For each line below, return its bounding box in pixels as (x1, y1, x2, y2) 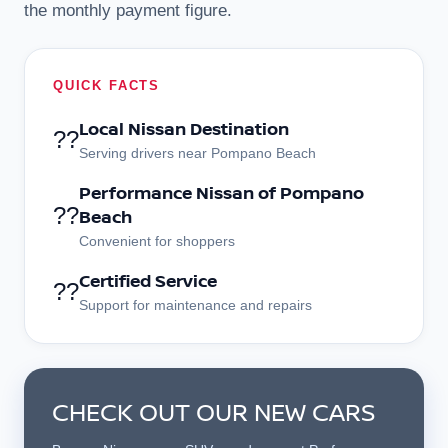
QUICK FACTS (53, 77, 161, 93)
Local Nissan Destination (79, 116, 289, 140)
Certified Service (79, 268, 217, 292)
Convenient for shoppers (79, 232, 235, 249)
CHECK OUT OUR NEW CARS (52, 394, 376, 428)
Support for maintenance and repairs (79, 296, 312, 313)
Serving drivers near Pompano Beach (79, 144, 316, 161)
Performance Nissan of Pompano (79, 180, 364, 204)
